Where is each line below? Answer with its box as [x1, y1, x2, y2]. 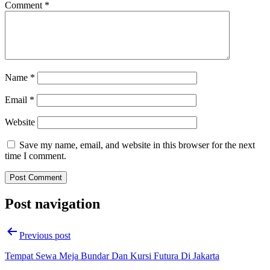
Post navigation [5, 195, 100, 212]
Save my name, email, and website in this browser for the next [19, 139, 255, 150]
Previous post [19, 230, 71, 240]
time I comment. [5, 150, 66, 161]
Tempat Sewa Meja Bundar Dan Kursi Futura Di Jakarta [5, 250, 219, 261]
